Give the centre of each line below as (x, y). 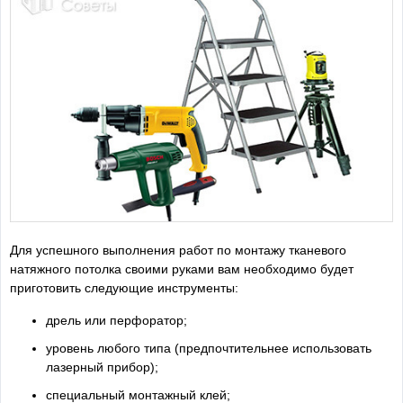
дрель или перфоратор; (116, 321)
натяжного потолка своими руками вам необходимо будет (182, 269)
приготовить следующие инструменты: (124, 288)
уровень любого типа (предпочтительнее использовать (209, 349)
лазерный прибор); (102, 367)
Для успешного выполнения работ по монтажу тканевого (178, 251)
